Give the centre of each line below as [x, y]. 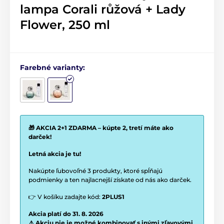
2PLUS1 [113, 196]
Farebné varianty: [52, 67]
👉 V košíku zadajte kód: [65, 196]
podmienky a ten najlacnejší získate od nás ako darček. [110, 179]
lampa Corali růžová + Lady [103, 9]
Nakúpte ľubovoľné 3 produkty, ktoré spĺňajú [95, 170]
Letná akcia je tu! [55, 153]
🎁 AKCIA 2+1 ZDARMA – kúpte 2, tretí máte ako [101, 127]
